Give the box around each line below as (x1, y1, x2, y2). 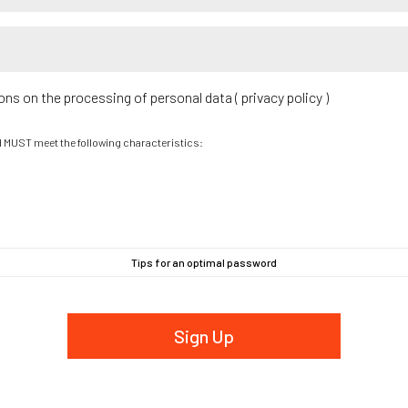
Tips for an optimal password (131, 255, 277, 269)
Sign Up (174, 324, 234, 347)
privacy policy (239, 87, 325, 106)
